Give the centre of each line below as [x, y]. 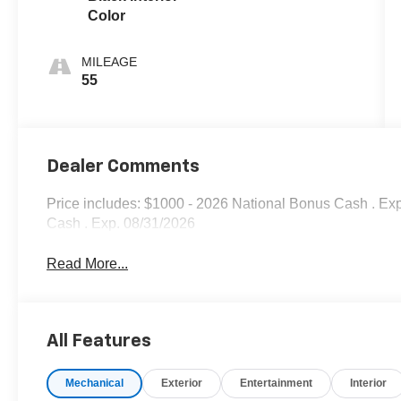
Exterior [182, 383]
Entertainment [277, 383]
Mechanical [95, 383]
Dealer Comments [124, 166]
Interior [369, 383]
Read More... [88, 263]
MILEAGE [110, 61]
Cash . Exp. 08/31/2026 [121, 223]
